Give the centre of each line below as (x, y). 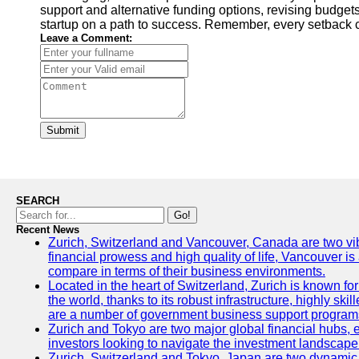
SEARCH (38, 201)
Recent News (48, 230)
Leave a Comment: (86, 38)
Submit (63, 130)
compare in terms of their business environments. (187, 271)
